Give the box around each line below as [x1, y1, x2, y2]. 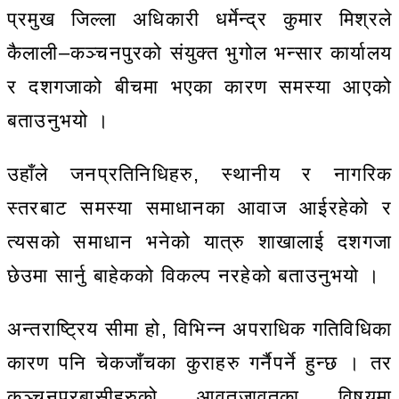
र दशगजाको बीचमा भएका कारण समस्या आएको [7, 76, 392, 99]
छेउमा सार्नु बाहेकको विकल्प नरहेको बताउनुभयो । [7, 265, 380, 288]
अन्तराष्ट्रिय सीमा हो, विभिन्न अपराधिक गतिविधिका [7, 318, 392, 341]
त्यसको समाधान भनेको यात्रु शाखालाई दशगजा [7, 231, 392, 254]
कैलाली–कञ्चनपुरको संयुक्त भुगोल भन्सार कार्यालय [7, 42, 392, 65]
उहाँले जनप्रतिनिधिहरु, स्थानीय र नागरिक [7, 163, 392, 186]
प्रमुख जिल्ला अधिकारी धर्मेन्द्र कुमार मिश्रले [7, 8, 392, 31]
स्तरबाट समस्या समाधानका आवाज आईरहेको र [7, 197, 392, 220]
